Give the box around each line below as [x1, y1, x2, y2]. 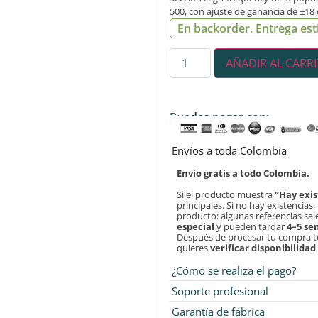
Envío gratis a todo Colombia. [177, 166, 310, 180]
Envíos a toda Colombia [172, 143, 287, 158]
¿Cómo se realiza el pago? [172, 263, 297, 278]
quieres [177, 241, 211, 254]
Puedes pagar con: [170, 109, 270, 125]
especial [177, 219, 215, 233]
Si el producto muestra [177, 187, 275, 201]
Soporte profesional [172, 283, 269, 298]
